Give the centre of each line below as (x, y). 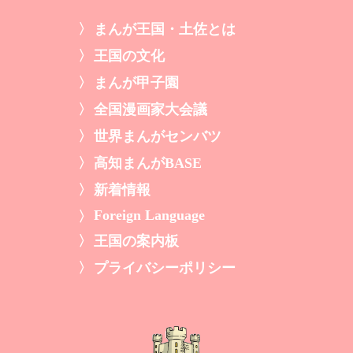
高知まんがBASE (148, 163)
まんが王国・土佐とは (165, 30)
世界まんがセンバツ (158, 137)
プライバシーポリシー (165, 268)
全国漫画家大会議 (150, 110)
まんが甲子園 (136, 83)
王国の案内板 (136, 242)
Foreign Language (149, 216)
